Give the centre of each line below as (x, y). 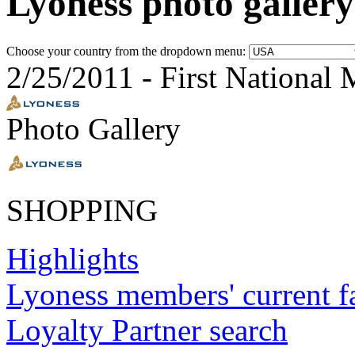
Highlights (73, 258)
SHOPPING (82, 210)
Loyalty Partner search (147, 330)
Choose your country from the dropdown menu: (128, 51)
